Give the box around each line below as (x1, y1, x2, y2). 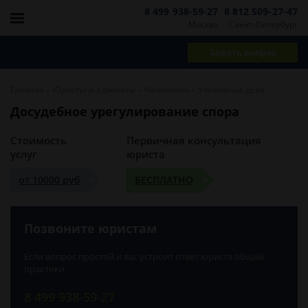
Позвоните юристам (24, 220, 157, 236)
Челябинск (144, 84, 190, 96)
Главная (10, 84, 44, 96)
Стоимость (10, 133, 67, 147)
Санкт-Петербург (229, 18, 298, 30)
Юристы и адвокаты (52, 84, 136, 96)
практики (24, 263, 65, 275)
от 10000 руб (19, 173, 80, 186)
